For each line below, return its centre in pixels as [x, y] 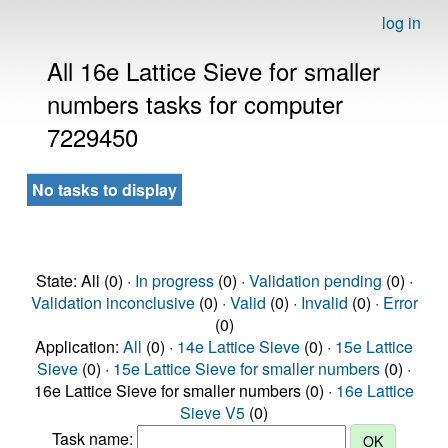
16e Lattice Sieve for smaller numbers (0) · [185, 390]
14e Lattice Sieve [238, 346]
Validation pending [315, 280]
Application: [79, 346]
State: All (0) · [85, 280]
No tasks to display [104, 189]
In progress [174, 280]
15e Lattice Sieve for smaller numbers [246, 368]
